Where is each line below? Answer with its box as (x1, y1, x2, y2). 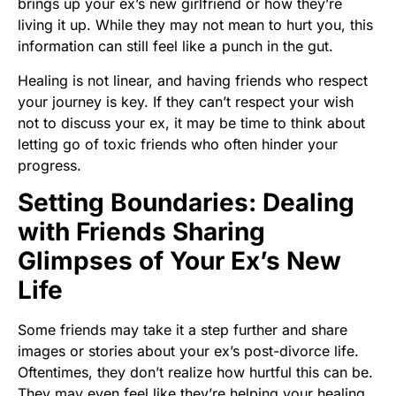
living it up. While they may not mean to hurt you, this (18, 16, 373, 34)
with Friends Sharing (18, 217, 265, 247)
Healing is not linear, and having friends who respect (18, 71, 368, 89)
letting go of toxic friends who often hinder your (18, 134, 338, 153)
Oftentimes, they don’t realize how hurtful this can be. (18, 363, 373, 382)
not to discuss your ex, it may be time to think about (18, 113, 365, 132)
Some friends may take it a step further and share (18, 321, 347, 339)
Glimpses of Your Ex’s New (18, 246, 341, 277)
